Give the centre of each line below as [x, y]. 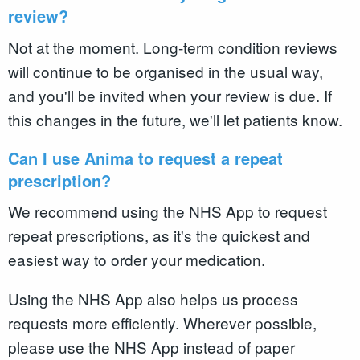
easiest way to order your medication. [139, 260]
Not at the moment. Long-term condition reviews [173, 47]
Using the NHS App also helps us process [153, 299]
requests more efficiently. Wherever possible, [162, 323]
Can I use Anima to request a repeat [145, 157]
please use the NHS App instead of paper [151, 347]
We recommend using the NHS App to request [168, 211]
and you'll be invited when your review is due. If [170, 95]
